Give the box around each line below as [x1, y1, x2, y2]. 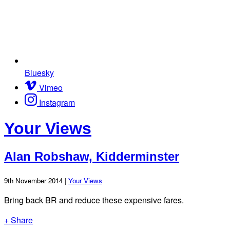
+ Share [4, 214, 33, 226]
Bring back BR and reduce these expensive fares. [4, 194, 184, 206]
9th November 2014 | [4, 175, 68, 185]
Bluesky [25, 66, 54, 79]
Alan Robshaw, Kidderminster [4, 149, 179, 163]
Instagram [39, 96, 75, 108]
